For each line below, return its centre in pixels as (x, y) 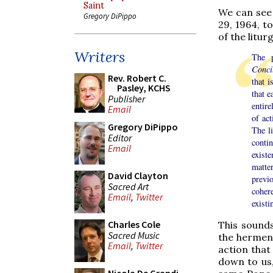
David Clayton (138, 175)
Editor (120, 137)
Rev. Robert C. (137, 78)
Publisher (126, 98)
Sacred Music (134, 235)
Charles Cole (134, 224)
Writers (100, 57)
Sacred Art (128, 186)
